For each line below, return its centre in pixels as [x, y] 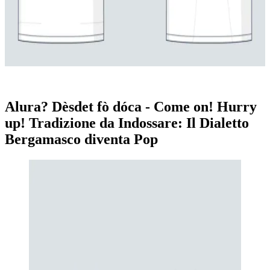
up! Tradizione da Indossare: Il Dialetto [127, 123]
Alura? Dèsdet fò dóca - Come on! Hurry [131, 106]
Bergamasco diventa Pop [81, 139]
